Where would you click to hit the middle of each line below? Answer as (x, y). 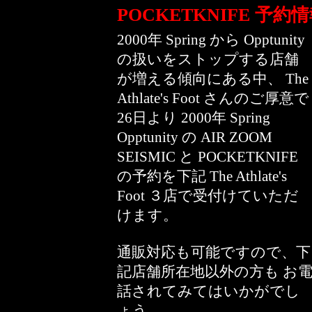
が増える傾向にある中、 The (213, 79)
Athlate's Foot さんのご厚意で (213, 98)
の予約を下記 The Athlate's (202, 176)
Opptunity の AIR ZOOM (195, 137)
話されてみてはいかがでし (209, 291)
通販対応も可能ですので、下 (214, 252)
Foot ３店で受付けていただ (208, 196)
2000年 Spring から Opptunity (211, 40)
